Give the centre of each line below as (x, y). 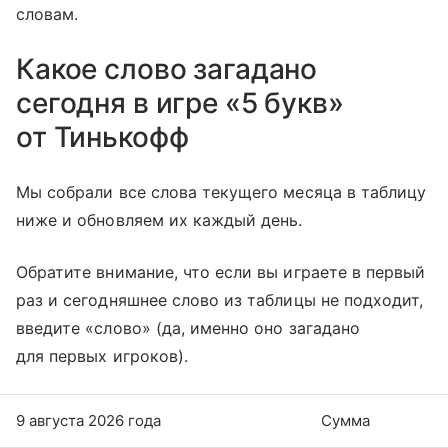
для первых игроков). (102, 355)
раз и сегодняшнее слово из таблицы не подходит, (220, 299)
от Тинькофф (102, 136)
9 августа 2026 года (88, 420)
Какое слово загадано (167, 68)
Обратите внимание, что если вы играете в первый (221, 271)
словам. (47, 13)
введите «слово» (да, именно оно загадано (188, 327)
